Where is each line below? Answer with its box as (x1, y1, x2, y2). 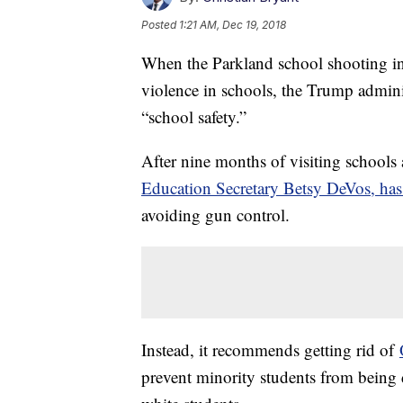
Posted (141, 18, 179, 32)
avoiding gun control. (141, 203, 295, 227)
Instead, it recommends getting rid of (141, 338, 399, 362)
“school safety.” (141, 105, 252, 129)
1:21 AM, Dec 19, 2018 (179, 18, 286, 32)
